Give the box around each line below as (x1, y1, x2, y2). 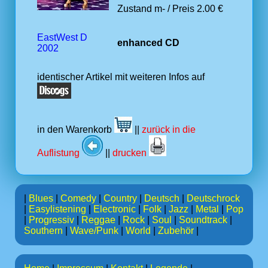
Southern (24, 226, 63, 236)
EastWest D (37, 32, 87, 42)
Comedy (60, 193, 96, 203)
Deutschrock (187, 193, 240, 203)
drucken (112, 148, 149, 158)
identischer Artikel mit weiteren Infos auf (37, 72, 205, 82)
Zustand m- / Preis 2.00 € (117, 4, 223, 14)
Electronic (93, 204, 136, 214)
